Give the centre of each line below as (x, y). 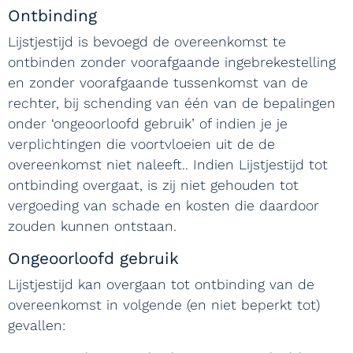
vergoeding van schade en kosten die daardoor (163, 206)
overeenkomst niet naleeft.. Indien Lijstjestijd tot (168, 165)
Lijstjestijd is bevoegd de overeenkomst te (147, 42)
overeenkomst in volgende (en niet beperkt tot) (164, 305)
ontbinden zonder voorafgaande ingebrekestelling (172, 62)
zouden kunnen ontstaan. (97, 226)
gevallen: (41, 325)
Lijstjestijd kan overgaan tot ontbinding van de (161, 284)
